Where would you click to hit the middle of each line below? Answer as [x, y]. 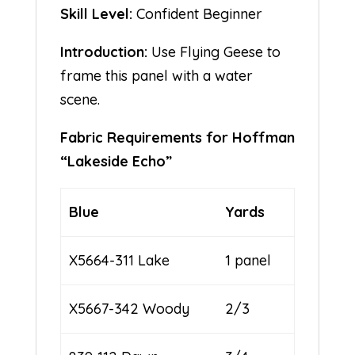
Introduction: [103, 52]
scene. [80, 100]
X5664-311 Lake [120, 261]
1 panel [248, 261]
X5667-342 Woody [130, 309]
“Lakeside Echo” [171, 162]
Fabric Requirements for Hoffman [177, 138]
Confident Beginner [197, 14]
